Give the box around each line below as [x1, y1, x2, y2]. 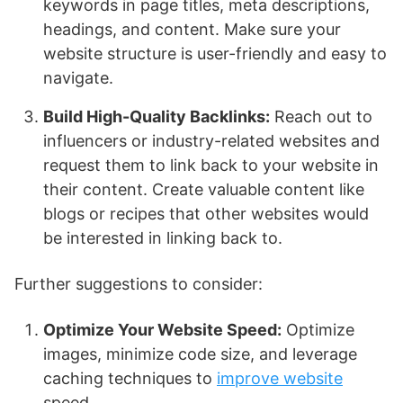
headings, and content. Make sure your [43, 20, 341, 39]
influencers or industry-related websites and [43, 131, 380, 150]
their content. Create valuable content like [43, 180, 364, 199]
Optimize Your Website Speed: [43, 320, 282, 339]
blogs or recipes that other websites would [43, 204, 369, 223]
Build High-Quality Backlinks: [43, 107, 270, 126]
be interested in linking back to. [43, 228, 282, 247]
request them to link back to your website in [43, 156, 379, 175]
